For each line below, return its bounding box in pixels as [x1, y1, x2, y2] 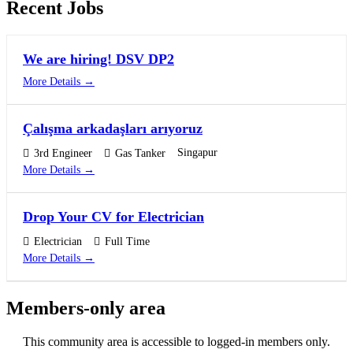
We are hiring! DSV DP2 [23, 51, 174, 68]
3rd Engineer [34, 147, 92, 160]
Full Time [105, 236, 150, 248]
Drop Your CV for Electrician [23, 209, 204, 225]
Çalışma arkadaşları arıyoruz [23, 121, 203, 137]
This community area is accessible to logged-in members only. [23, 335, 330, 348]
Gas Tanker [115, 147, 165, 160]
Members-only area [6, 298, 165, 319]
